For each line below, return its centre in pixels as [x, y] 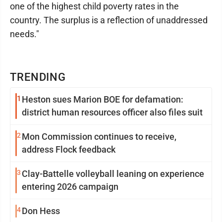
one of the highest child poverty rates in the [94, 6]
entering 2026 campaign [70, 187]
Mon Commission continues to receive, [99, 137]
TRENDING [38, 77]
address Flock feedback [69, 149]
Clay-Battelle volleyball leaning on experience [113, 174]
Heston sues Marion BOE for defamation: [103, 99]
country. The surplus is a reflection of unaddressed [109, 20]
